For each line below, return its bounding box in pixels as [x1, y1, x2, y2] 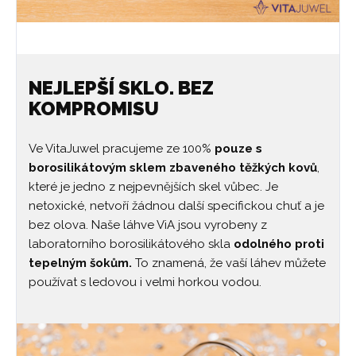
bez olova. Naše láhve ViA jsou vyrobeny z [29, 218, 267, 233]
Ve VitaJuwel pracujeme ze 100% [29, 141, 215, 157]
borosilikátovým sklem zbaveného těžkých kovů [29, 161, 317, 176]
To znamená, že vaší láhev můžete [132, 256, 326, 271]
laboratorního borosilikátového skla [29, 237, 234, 252]
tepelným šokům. [29, 256, 132, 271]
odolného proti [234, 237, 324, 252]
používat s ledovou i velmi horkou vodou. [29, 275, 261, 290]
